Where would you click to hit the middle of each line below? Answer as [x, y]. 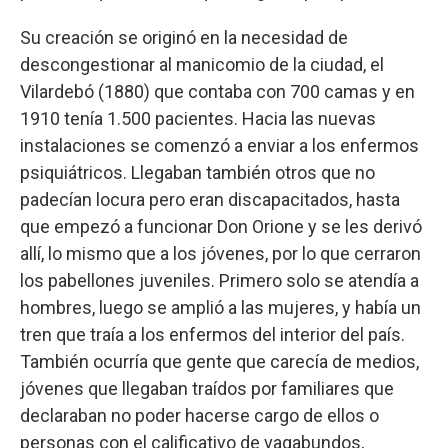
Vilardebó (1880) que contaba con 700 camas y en [217, 91]
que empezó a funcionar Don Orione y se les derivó [221, 226]
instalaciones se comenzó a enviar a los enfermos [219, 145]
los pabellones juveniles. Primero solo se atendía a [219, 280]
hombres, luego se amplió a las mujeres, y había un [220, 307]
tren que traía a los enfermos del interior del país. [212, 334]
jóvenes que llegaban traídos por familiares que [207, 388]
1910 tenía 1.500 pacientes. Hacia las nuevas [198, 118]
